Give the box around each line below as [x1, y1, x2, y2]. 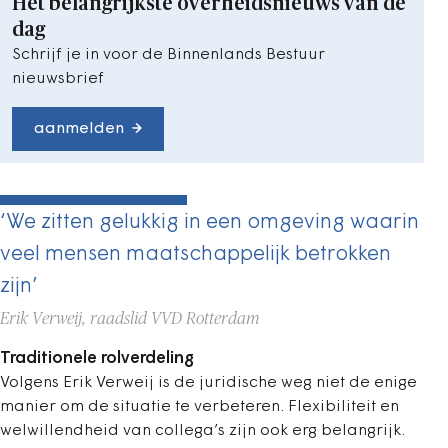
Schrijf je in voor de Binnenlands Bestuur [12, 46, 325, 63]
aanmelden [34, 120, 124, 137]
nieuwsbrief [12, 70, 104, 87]
